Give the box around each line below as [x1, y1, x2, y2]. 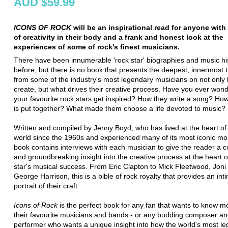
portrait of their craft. [14, 181, 79, 190]
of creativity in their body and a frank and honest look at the [14, 33, 223, 41]
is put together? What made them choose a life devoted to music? [14, 104, 225, 112]
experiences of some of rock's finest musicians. [14, 42, 180, 51]
